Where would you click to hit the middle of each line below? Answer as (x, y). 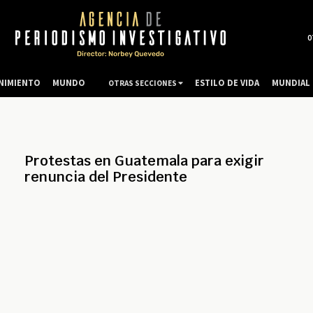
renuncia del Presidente (106, 177)
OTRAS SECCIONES (143, 83)
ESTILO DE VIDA (227, 82)
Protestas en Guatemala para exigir (144, 161)
